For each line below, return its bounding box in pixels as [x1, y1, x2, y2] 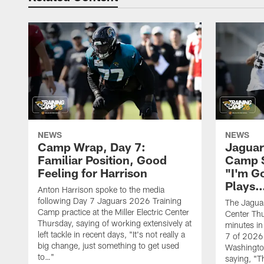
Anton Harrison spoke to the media [38, 184, 164, 195]
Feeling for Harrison [38, 166, 147, 180]
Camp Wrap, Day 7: [38, 140, 146, 154]
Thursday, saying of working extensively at [38, 218, 192, 229]
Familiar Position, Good [38, 153, 167, 167]
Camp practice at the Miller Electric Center [38, 207, 189, 217]
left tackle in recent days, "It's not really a [38, 229, 185, 240]
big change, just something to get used [38, 240, 179, 251]
